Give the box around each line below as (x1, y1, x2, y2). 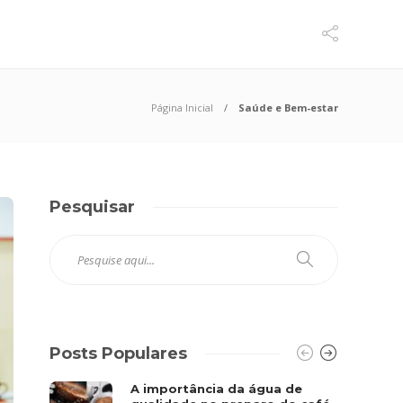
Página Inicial (151, 101, 213, 114)
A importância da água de (130, 381, 303, 396)
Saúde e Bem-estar (238, 101, 338, 114)
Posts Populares (49, 344, 188, 363)
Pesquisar (49, 197, 136, 217)
